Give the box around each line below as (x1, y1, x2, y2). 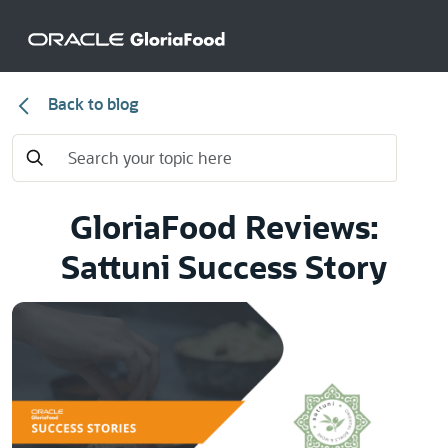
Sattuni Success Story (61, 244, 387, 287)
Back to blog (44, 93, 139, 114)
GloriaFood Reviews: (69, 204, 379, 247)
